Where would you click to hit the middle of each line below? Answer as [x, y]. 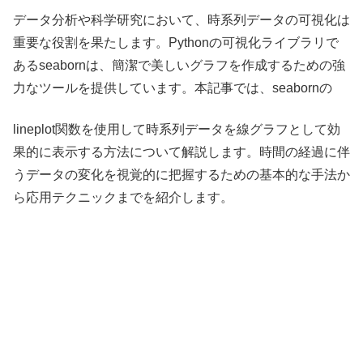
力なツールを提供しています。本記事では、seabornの [173, 88]
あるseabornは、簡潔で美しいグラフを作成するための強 [179, 66]
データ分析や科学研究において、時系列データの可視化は [181, 20]
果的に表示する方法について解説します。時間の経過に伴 [181, 152]
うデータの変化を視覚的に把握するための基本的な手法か [181, 174]
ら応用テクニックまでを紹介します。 [123, 197]
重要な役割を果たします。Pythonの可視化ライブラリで [176, 43]
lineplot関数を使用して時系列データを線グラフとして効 [177, 129]
